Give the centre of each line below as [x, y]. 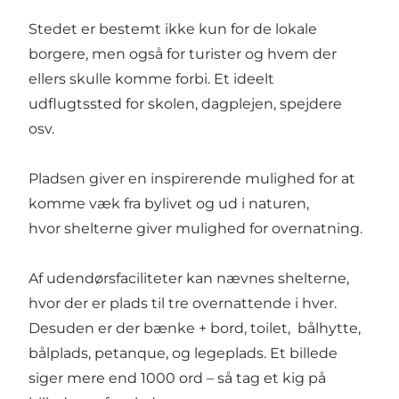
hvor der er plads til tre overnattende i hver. [183, 303]
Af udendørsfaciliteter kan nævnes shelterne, [189, 278]
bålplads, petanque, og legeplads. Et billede [183, 353]
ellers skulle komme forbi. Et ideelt [151, 78]
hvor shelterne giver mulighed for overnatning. [199, 228]
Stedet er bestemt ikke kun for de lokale [173, 28]
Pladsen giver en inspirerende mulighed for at [192, 178]
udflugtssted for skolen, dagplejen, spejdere [185, 103]
